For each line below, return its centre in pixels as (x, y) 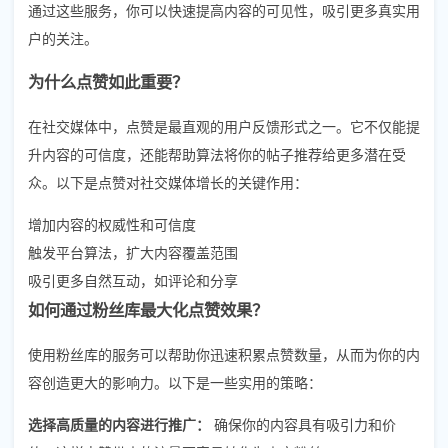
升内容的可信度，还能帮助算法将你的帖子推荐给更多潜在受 (217, 153)
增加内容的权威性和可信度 (112, 223)
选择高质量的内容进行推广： (119, 423)
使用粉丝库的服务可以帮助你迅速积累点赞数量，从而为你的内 (224, 353)
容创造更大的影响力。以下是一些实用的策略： (175, 381)
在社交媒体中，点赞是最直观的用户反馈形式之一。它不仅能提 (224, 125)
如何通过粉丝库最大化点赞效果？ (148, 309)
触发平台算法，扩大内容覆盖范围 (133, 251)
